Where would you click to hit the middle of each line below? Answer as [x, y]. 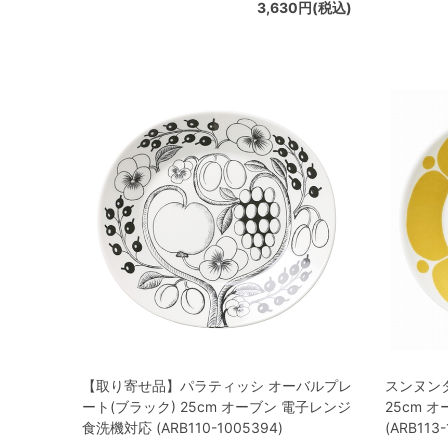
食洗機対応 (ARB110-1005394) [182, 427]
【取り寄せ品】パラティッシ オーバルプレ [217, 385]
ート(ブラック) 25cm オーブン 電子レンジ [216, 406]
